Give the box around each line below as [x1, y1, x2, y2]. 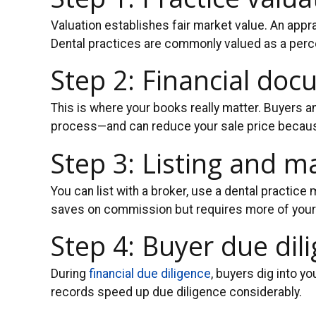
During [51, 266, 89, 281]
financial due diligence [89, 266, 211, 281]
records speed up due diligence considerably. [51, 284, 302, 299]
